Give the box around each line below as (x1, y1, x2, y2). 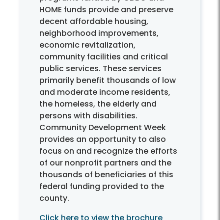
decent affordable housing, (39, 16, 148, 27)
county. (39, 192, 69, 204)
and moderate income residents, (39, 86, 170, 98)
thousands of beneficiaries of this (39, 169, 173, 181)
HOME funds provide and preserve (39, 4, 173, 16)
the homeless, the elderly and (39, 98, 157, 110)
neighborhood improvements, (39, 27, 159, 39)
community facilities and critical (39, 51, 168, 63)
